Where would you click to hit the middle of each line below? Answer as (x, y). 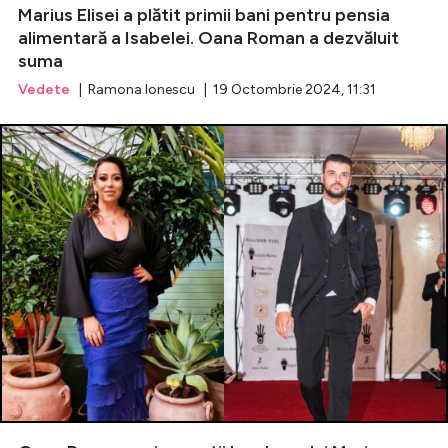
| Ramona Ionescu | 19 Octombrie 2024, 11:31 (223, 89)
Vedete (44, 89)
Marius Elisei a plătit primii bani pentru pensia (204, 14)
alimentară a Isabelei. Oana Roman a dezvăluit (208, 37)
